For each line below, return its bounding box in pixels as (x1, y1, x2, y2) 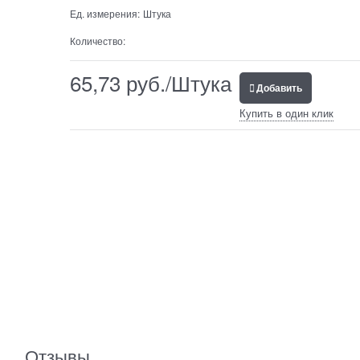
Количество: (69, 33, 125, 47)
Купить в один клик (239, 104, 333, 121)
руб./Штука (120, 67, 231, 97)
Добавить (256, 80, 302, 95)
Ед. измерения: (69, 6, 140, 20)
